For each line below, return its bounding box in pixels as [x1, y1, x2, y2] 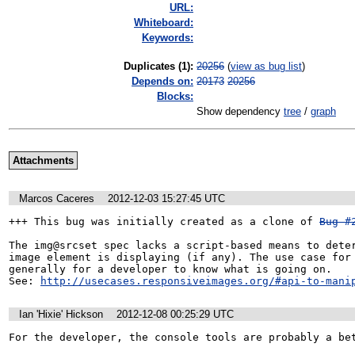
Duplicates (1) [124, 60, 190, 73]
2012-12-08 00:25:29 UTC [116, 308, 234, 321]
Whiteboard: [134, 17, 193, 29]
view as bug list [231, 60, 302, 73]
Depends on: [132, 75, 193, 88]
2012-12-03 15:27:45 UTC [108, 192, 225, 204]
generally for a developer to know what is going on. [9, 262, 332, 275]
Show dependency [197, 105, 284, 118]
